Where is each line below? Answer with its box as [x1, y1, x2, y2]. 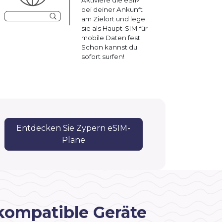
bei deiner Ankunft [81, 5, 143, 13]
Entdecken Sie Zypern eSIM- [16, 123, 130, 133]
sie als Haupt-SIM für [81, 24, 148, 32]
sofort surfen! [81, 52, 124, 60]
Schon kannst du [81, 43, 137, 51]
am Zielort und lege [81, 14, 145, 23]
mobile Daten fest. [81, 33, 142, 42]
